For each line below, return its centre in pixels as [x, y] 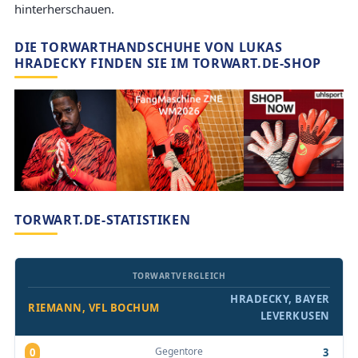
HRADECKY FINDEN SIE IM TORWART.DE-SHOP [168, 63]
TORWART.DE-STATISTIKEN [103, 220]
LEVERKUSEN [295, 316]
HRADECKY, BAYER [280, 299]
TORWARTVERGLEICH [179, 276]
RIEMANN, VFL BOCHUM [94, 307]
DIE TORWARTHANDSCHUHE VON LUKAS [149, 47]
